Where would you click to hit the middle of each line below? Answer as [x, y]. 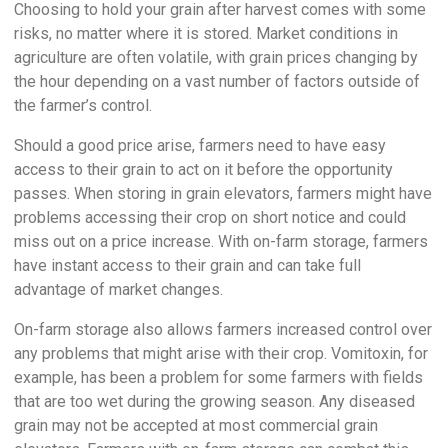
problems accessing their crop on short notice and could [210, 217]
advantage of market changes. [118, 289]
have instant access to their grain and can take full [187, 265]
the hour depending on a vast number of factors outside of [217, 81]
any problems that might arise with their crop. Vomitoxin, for [221, 353]
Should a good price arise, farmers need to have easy [200, 145]
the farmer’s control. [83, 105]
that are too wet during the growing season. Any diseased [214, 401]
